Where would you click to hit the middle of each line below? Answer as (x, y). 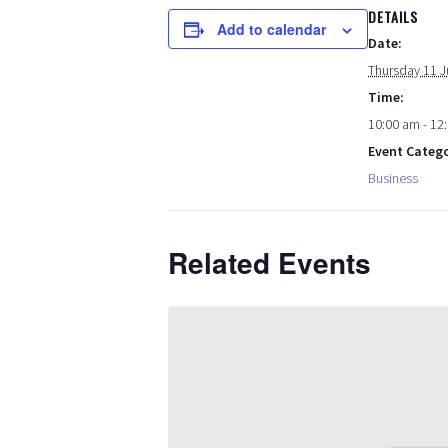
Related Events (269, 263)
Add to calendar (271, 29)
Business (393, 178)
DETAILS (393, 17)
